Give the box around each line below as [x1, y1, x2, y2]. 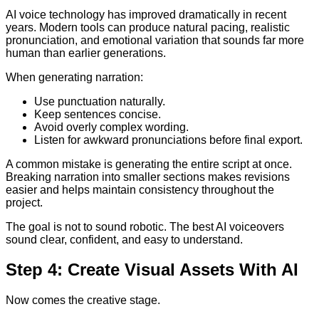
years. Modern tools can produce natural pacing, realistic [6, 21, 290, 33]
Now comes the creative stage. [6, 294, 160, 307]
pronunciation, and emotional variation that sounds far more [6, 33, 304, 46]
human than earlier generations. [6, 46, 166, 59]
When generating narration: [6, 70, 143, 83]
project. [6, 196, 43, 209]
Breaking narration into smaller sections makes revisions [6, 170, 290, 183]
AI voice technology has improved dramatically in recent [6, 8, 286, 21]
